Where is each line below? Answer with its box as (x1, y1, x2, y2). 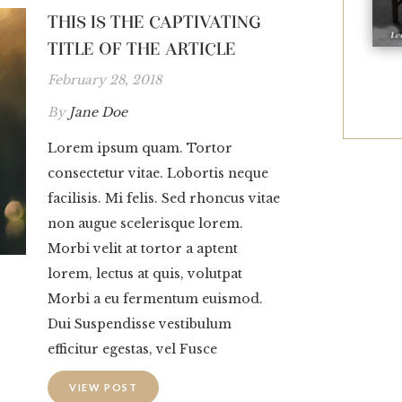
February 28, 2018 (48, 72, 162, 89)
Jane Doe (69, 104, 127, 121)
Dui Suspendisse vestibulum (48, 316, 232, 333)
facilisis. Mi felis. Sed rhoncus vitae (48, 190, 280, 207)
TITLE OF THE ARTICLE (48, 38, 236, 60)
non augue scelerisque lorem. (48, 215, 243, 232)
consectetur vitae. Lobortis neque (48, 165, 268, 182)
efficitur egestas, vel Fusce (48, 341, 217, 358)
